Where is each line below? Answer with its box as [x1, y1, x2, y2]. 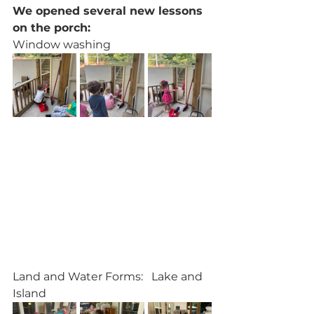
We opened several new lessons [13, 4, 206, 18]
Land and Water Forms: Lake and [13, 270, 205, 284]
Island [13, 287, 46, 301]
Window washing [13, 38, 111, 52]
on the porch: [13, 21, 90, 35]
